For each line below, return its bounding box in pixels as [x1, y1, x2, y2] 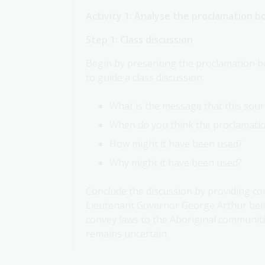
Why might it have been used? [109, 156, 242, 170]
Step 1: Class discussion [86, 33, 193, 47]
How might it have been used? [109, 137, 243, 151]
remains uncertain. [86, 227, 169, 241]
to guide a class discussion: [86, 71, 204, 85]
